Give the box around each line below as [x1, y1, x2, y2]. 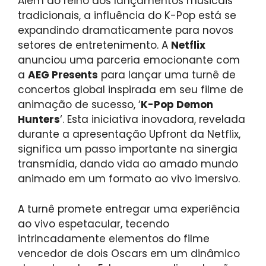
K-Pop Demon [141, 97, 213, 112]
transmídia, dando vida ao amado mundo [18, 157, 238, 172]
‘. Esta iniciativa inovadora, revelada [60, 112, 245, 127]
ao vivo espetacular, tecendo [18, 216, 169, 231]
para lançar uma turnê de [98, 68, 236, 83]
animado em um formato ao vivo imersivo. [18, 172, 240, 186]
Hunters [18, 112, 60, 127]
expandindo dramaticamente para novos [18, 23, 233, 38]
